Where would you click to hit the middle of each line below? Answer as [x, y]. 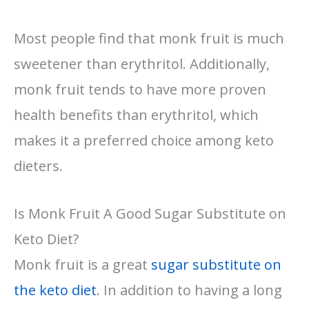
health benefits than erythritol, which [136, 114]
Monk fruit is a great [82, 264]
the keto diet [55, 290]
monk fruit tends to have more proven [140, 89]
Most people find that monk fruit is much [149, 38]
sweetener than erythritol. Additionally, [142, 63]
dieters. [38, 166]
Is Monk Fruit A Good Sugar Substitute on [150, 213]
